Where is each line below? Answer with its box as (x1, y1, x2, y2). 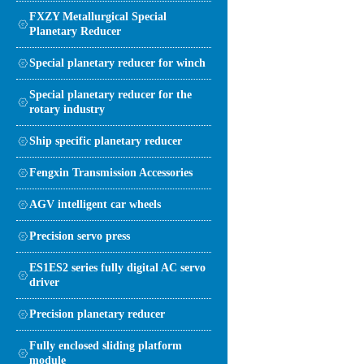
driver (29, 275, 59, 288)
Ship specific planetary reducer (29, 134, 182, 147)
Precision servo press (29, 229, 130, 242)
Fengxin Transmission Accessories (29, 166, 193, 179)
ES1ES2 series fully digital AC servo (29, 261, 206, 274)
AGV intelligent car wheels (29, 197, 161, 210)
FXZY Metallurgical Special (29, 10, 167, 23)
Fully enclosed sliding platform (29, 339, 182, 352)
